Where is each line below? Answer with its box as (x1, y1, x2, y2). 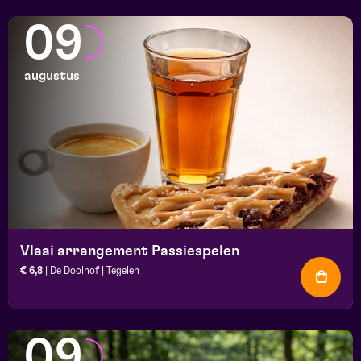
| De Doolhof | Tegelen (43, 264, 139, 276)
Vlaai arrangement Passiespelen (20, 243, 239, 259)
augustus (24, 68, 80, 82)
